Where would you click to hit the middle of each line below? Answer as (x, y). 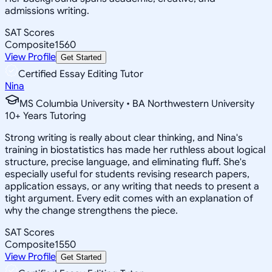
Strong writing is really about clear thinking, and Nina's (124, 138)
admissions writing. (47, 11)
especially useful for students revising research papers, (127, 174)
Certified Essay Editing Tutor (81, 74)
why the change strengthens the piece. (91, 210)
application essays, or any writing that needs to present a (132, 186)
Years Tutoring (53, 116)
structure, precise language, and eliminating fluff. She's (126, 162)
